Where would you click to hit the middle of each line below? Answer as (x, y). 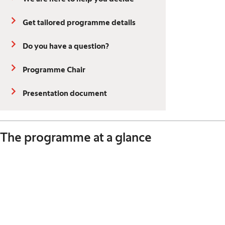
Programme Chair (54, 70)
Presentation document (65, 94)
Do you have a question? (66, 47)
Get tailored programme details (79, 23)
